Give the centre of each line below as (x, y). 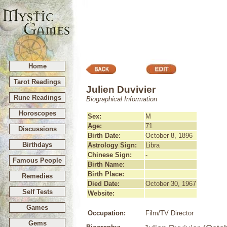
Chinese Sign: (110, 155)
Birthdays (37, 145)
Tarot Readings (37, 82)
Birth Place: (106, 174)
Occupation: (107, 213)
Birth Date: (104, 136)
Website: (101, 193)
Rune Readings (37, 98)
